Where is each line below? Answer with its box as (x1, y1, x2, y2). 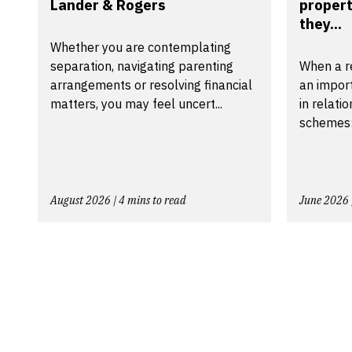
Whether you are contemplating (50, 38, 231, 55)
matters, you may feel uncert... (50, 95, 222, 112)
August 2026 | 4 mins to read (50, 192, 186, 207)
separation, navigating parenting (50, 57, 233, 74)
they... (299, 13, 342, 33)
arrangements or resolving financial (50, 76, 252, 93)
